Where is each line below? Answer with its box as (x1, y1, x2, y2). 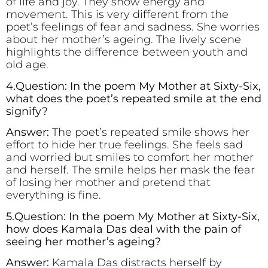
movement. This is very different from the (6, 8, 229, 22)
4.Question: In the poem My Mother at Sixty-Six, (6, 79, 261, 93)
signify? (6, 104, 54, 118)
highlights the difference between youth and (6, 45, 248, 59)
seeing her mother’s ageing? (6, 234, 167, 248)
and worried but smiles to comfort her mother (6, 151, 254, 165)
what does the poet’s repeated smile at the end (6, 92, 261, 105)
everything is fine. (6, 188, 101, 202)
